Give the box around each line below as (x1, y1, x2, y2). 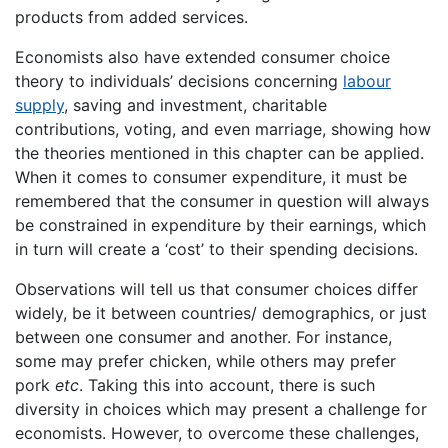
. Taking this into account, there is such (79, 374, 375, 395)
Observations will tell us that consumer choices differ (15, 278, 418, 299)
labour (343, 70, 391, 91)
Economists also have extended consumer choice (15, 46, 390, 67)
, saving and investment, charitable (64, 94, 327, 115)
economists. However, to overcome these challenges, (15, 422, 419, 443)
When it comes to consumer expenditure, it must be (15, 166, 407, 187)
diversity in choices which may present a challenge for (15, 398, 427, 419)
